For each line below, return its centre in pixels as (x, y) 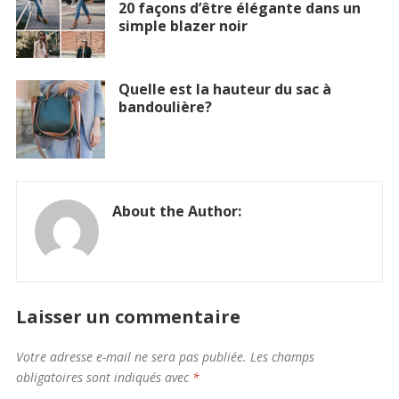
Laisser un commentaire (128, 317)
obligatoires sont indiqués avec (104, 378)
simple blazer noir (183, 25)
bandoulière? (165, 107)
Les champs (282, 357)
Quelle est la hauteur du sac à (224, 90)
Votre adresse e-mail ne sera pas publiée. (131, 357)
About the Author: (176, 212)
